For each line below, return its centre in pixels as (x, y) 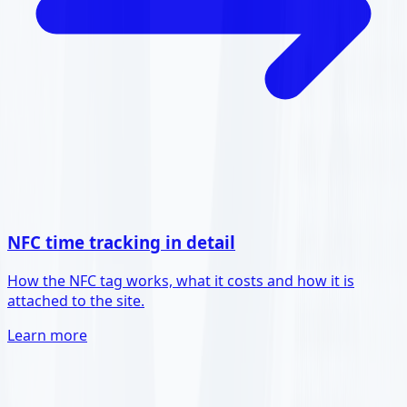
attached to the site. (76, 300)
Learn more (47, 335)
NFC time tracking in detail (121, 243)
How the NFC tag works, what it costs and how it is (181, 280)
